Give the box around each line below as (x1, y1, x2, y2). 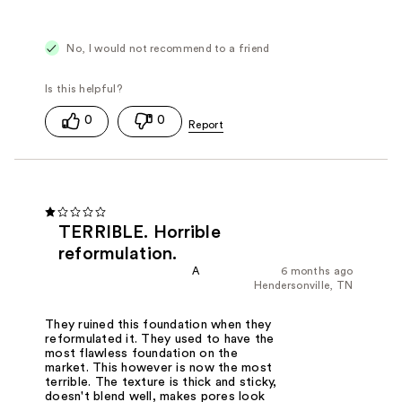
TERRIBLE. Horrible (58, 223, 221, 241)
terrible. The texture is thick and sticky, (45, 376, 277, 389)
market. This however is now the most (45, 362, 273, 375)
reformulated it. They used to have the (45, 333, 275, 346)
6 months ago (280, 265, 354, 276)
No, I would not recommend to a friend (64, 42, 270, 54)
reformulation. (58, 244, 178, 263)
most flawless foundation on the (45, 347, 238, 361)
